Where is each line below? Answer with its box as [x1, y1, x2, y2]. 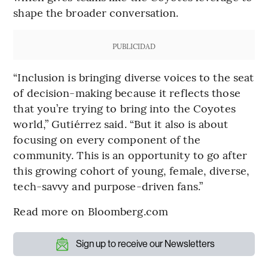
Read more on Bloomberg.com [13, 203, 168, 218]
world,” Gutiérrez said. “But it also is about [13, 115, 228, 131]
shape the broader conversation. [13, 4, 179, 20]
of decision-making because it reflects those [13, 84, 240, 100]
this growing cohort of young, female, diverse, [13, 162, 249, 178]
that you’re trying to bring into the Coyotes [13, 100, 236, 115]
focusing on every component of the [13, 131, 200, 147]
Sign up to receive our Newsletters [75, 237, 215, 249]
